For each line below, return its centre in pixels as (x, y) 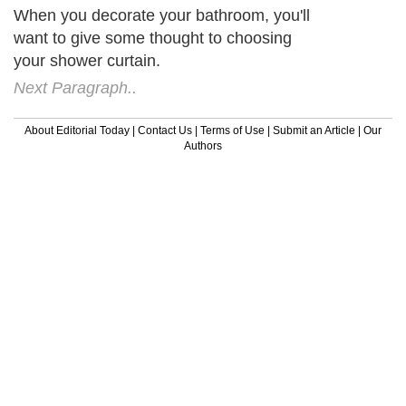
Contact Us (165, 130)
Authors (203, 145)
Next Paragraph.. (75, 87)
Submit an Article (314, 130)
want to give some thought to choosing (153, 38)
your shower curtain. (87, 60)
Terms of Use (232, 130)
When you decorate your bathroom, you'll (162, 15)
